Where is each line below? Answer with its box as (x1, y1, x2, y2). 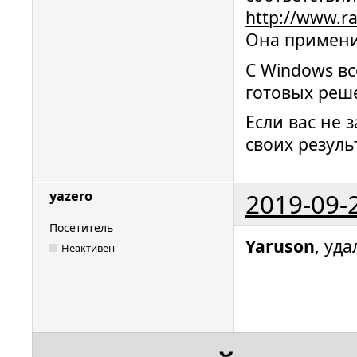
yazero (49, 187, 92, 206)
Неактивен (61, 240, 116, 255)
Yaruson (245, 234, 315, 258)
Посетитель (49, 220, 113, 236)
